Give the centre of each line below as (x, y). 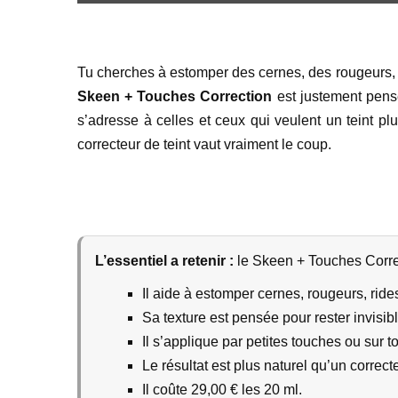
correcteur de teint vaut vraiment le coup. (204, 144)
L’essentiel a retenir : (164, 261)
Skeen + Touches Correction (175, 96)
